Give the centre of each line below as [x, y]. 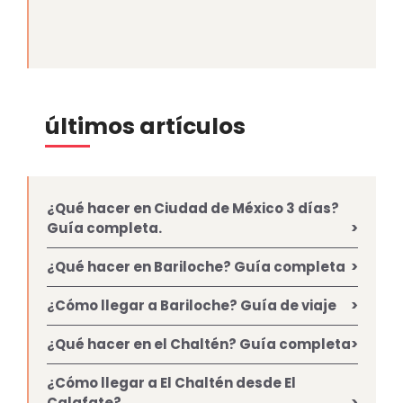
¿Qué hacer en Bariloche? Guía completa [196, 266]
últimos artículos [145, 126]
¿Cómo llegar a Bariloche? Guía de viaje [192, 305]
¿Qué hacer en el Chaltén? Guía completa [199, 344]
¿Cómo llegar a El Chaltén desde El [171, 382]
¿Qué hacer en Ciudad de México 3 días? [193, 208]
